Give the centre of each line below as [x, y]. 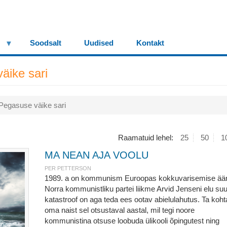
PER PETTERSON [68, 168]
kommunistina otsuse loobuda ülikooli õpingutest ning [132, 221]
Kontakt [150, 43]
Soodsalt [46, 43]
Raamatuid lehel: [146, 138]
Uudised [99, 43]
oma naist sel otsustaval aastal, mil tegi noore [119, 210]
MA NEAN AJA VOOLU [96, 155]
